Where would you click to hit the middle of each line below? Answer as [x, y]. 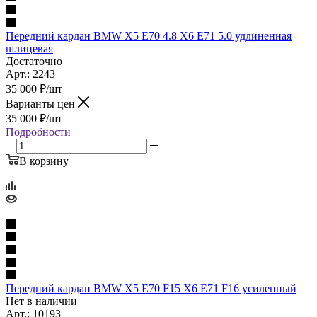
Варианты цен [42, 103]
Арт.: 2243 [30, 74]
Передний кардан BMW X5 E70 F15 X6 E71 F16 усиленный [151, 288]
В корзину [44, 161]
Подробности [38, 132]
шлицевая [29, 48]
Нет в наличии [41, 301]
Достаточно [34, 61]
